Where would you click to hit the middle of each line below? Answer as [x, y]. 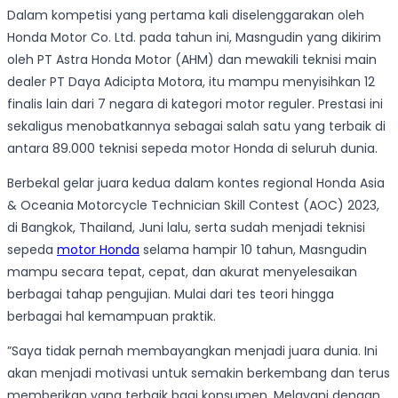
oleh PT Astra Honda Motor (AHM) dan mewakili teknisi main [192, 60]
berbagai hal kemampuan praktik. [111, 317]
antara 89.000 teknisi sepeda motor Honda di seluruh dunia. [192, 149]
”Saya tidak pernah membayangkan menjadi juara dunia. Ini [192, 351]
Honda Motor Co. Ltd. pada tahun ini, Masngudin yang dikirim [194, 38]
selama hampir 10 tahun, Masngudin [253, 250]
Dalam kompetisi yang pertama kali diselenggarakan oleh [186, 16]
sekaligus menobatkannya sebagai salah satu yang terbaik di [196, 127]
